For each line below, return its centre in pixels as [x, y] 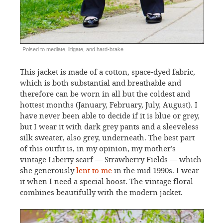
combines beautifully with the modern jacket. [101, 192]
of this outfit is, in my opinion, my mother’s [98, 149]
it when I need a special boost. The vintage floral [107, 181]
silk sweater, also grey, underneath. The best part [107, 138]
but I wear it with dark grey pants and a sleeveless [109, 127]
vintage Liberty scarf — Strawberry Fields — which [111, 160]
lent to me [94, 170]
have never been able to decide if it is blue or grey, [110, 116]
